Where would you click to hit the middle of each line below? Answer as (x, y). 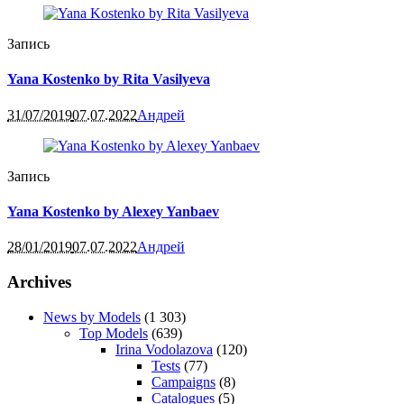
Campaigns (184, 381)
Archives (39, 281)
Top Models (114, 333)
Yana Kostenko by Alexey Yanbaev (113, 211)
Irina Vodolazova (164, 349)
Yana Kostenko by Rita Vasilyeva (109, 79)
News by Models (92, 317)
